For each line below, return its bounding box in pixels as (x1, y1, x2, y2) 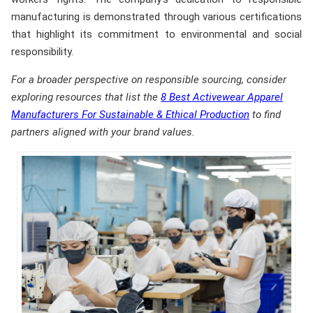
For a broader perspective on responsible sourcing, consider (11, 73, 286, 87)
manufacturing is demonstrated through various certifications (11, 10, 302, 24)
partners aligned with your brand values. (11, 126, 195, 139)
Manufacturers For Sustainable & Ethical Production (11, 108, 249, 122)
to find (249, 108, 281, 122)
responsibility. (11, 45, 73, 59)
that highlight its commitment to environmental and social (11, 28, 302, 41)
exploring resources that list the (11, 91, 161, 104)
